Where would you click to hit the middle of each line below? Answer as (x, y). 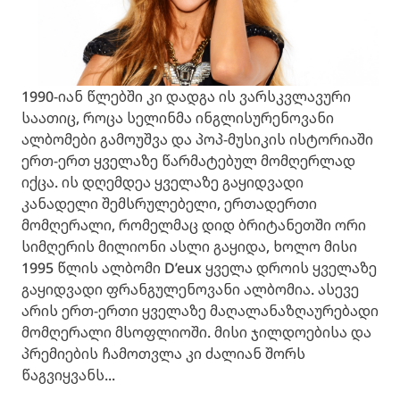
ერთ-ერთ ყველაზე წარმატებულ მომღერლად (188, 160)
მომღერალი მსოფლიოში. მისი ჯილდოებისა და (196, 332)
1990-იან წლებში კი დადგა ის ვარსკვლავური (186, 96)
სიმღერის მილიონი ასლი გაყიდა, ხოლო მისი (189, 246)
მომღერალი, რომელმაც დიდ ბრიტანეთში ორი (194, 225)
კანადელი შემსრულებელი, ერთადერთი (169, 203)
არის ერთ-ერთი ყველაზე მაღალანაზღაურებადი (200, 310)
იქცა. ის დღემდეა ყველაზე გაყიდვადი (162, 182)
